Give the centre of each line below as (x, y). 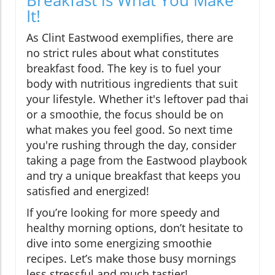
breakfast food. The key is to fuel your (124, 68)
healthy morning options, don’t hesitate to (135, 228)
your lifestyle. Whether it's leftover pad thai (137, 99)
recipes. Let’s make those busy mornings (131, 259)
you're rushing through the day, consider (131, 145)
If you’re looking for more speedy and (123, 213)
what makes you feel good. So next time (130, 130)
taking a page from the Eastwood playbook (137, 161)
